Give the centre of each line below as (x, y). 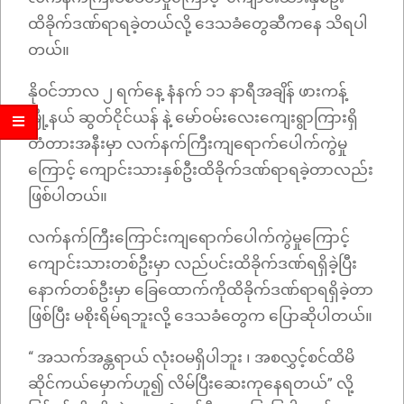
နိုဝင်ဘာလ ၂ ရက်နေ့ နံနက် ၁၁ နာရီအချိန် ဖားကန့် (188, 92)
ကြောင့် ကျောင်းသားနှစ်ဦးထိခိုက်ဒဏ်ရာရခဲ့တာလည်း (201, 170)
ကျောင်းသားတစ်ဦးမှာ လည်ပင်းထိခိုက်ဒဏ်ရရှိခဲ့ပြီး (193, 264)
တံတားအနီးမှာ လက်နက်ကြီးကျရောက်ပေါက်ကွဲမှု (188, 144)
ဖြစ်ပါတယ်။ (69, 196)
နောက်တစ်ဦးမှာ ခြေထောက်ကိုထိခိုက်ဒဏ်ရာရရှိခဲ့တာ (201, 290)
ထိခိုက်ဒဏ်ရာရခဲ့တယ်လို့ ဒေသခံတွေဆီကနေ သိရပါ (198, 24)
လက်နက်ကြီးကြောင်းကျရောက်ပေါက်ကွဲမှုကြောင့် (189, 238)
